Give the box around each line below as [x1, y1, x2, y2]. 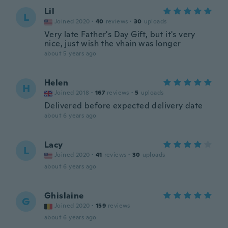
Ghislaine [44, 190, 84, 201]
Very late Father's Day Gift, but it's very [44, 29, 195, 40]
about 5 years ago [44, 49, 97, 58]
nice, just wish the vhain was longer [44, 38, 181, 49]
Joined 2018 [54, 89, 90, 97]
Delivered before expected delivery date [44, 100, 203, 111]
